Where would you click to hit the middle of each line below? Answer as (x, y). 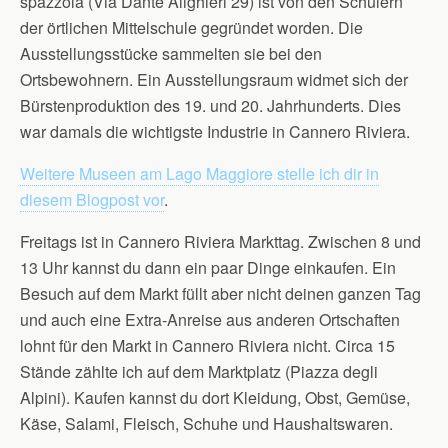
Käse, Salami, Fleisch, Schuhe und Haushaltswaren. (206, 423)
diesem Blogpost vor (92, 199)
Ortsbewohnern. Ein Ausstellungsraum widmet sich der (214, 79)
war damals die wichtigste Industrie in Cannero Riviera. (215, 131)
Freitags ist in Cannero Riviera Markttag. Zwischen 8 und (220, 241)
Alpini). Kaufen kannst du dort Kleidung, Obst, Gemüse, (215, 397)
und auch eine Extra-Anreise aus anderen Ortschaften (210, 319)
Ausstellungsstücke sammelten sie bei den (171, 53)
